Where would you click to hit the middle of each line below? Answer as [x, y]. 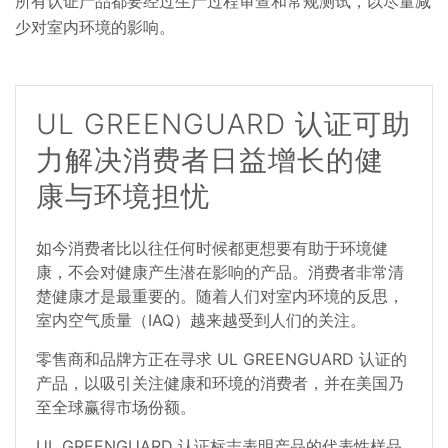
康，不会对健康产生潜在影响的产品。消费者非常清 [220, 272]
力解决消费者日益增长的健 [210, 159]
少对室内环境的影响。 [95, 26]
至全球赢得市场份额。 [116, 407]
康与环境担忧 [123, 195]
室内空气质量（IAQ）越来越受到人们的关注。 [201, 320]
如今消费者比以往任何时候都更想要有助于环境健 [212, 248]
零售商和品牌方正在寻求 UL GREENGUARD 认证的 [221, 359]
